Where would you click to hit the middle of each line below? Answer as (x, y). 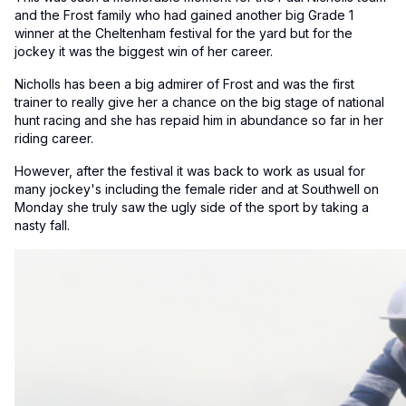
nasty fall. (42, 225)
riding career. (54, 138)
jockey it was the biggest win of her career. (144, 51)
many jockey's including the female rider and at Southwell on (197, 188)
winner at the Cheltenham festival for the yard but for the (184, 33)
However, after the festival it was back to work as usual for (190, 170)
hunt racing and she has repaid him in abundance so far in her (199, 120)
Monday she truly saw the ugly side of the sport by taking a (192, 207)
